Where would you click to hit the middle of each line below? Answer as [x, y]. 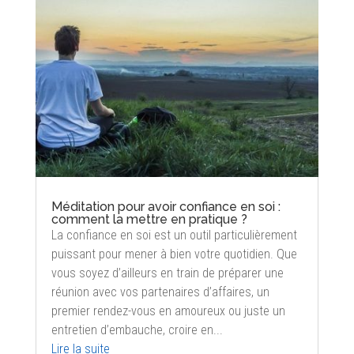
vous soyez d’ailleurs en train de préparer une [167, 273]
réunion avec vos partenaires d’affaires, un [160, 292]
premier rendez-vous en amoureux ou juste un [168, 311]
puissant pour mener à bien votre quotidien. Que [174, 254]
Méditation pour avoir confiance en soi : [166, 207]
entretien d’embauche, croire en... [137, 330]
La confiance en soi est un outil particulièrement [174, 235]
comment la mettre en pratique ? [149, 220]
